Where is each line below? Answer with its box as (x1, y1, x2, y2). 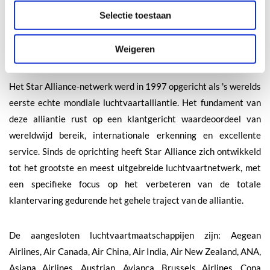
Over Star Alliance (9, 61, 83, 72)
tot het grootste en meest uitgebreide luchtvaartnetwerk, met (9, 162, 261, 173)
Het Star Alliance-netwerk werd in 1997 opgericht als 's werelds (9, 80, 261, 92)
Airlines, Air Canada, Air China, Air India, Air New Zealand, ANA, (9, 245, 261, 257)
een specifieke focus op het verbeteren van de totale (9, 178, 261, 189)
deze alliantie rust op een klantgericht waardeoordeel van (9, 113, 261, 124)
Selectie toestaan (99, 10, 171, 20)
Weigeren (115, 43, 155, 54)
